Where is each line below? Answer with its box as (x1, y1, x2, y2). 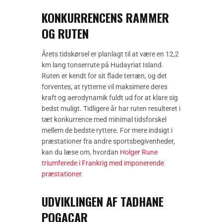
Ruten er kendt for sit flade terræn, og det (42, 71, 167, 80)
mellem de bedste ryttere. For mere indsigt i (42, 126, 172, 134)
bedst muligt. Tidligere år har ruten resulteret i (42, 104, 180, 112)
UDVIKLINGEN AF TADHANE (42, 192, 164, 210)
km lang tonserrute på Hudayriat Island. (42, 60, 164, 69)
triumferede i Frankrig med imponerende (42, 159, 164, 167)
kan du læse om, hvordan (42, 148, 120, 156)
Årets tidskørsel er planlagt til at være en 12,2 (42, 50, 179, 58)
